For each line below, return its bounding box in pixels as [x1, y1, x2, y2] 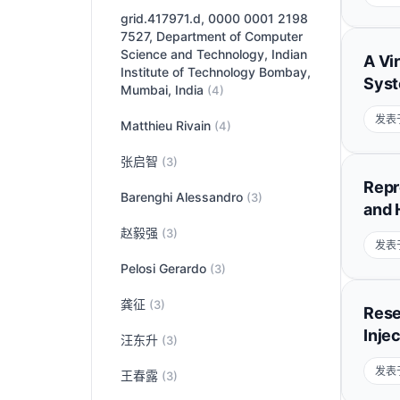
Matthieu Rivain [121, 118, 214, 133]
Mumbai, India [121, 82, 207, 97]
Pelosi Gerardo [121, 261, 210, 276]
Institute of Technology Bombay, [121, 64, 311, 79]
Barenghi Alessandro [121, 189, 246, 204]
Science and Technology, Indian [121, 46, 307, 62]
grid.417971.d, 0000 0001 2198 [121, 11, 308, 26]
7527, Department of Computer [121, 29, 303, 44]
